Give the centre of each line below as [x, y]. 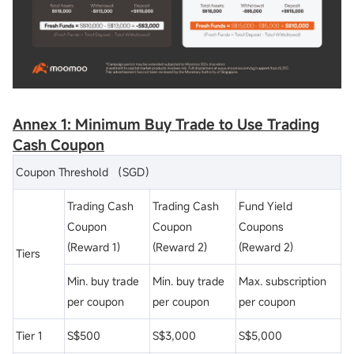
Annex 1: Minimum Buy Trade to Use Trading [166, 124]
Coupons [261, 226]
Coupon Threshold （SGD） [86, 171]
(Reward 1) [94, 247]
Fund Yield [265, 205]
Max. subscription [282, 281]
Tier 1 [29, 335]
